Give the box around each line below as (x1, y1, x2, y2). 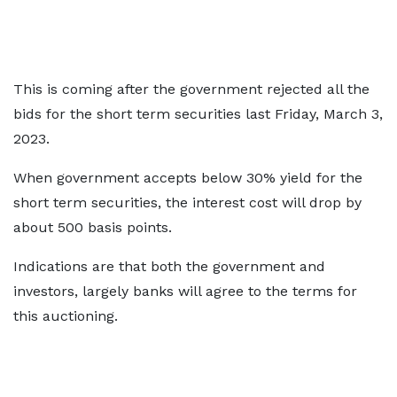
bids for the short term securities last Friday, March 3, (13, 105, 383, 122)
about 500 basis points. (13, 219, 172, 236)
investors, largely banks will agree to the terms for (13, 283, 357, 300)
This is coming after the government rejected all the (13, 81, 370, 97)
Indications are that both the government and (13, 258, 325, 275)
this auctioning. (13, 307, 118, 324)
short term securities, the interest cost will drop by (13, 194, 362, 211)
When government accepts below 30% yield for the (13, 169, 362, 186)
